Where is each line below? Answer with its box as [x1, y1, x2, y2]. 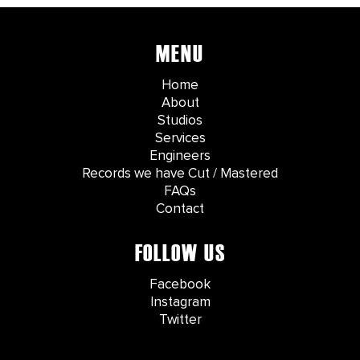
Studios [157, 114, 202, 129]
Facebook [149, 278, 211, 292]
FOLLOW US [134, 236, 226, 271]
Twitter [158, 313, 202, 328]
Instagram [149, 296, 211, 310]
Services [154, 132, 206, 146]
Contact [156, 202, 204, 217]
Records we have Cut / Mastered [82, 167, 278, 182]
